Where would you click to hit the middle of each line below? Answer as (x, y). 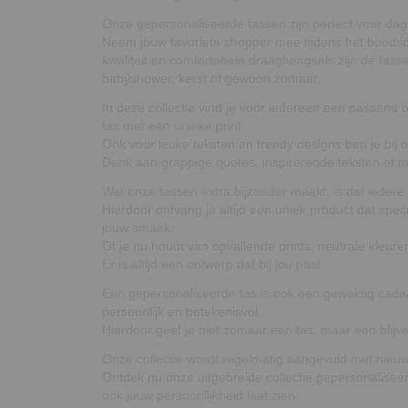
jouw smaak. (138, 227)
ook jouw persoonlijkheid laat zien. (200, 395)
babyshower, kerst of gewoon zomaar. (211, 78)
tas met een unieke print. (173, 125)
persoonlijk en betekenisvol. (182, 311)
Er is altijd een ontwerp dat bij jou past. (213, 264)
